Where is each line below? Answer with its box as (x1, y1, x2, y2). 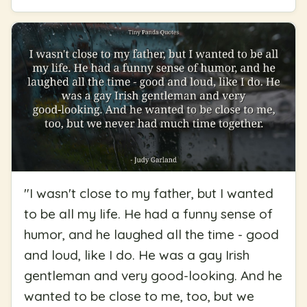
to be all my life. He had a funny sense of (24, 206, 273, 223)
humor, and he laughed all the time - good (24, 226, 279, 243)
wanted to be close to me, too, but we (24, 288, 254, 305)
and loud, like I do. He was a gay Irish (24, 247, 249, 264)
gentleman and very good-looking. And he (24, 267, 282, 284)
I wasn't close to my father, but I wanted (29, 185, 273, 202)
